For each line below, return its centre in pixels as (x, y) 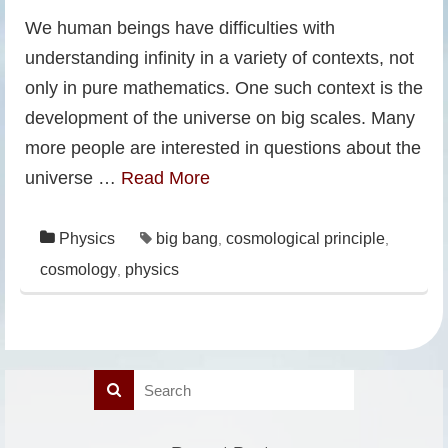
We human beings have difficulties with (180, 28)
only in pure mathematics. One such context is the (224, 88)
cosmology (78, 269)
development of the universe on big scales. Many (220, 118)
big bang (187, 238)
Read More (165, 178)
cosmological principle (305, 238)
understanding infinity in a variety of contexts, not (219, 58)
